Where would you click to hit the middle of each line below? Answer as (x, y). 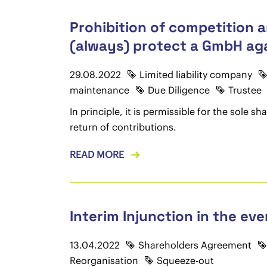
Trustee (245, 90)
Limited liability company (195, 74)
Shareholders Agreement (195, 245)
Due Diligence (178, 90)
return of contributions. (123, 127)
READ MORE (97, 154)
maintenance (99, 90)
